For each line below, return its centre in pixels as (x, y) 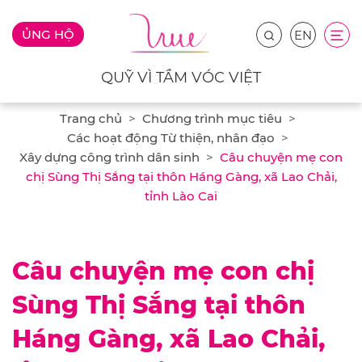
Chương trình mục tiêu (212, 119)
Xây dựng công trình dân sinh (109, 158)
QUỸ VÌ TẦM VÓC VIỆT (181, 78)
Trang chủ (91, 119)
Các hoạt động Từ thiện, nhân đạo (171, 138)
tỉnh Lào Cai (181, 196)
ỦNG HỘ (48, 35)
